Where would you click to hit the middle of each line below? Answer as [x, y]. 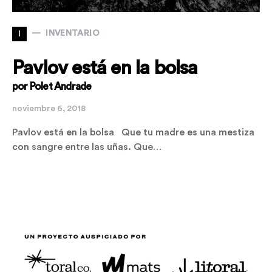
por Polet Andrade [52, 86]
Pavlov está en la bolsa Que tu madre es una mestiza [133, 132]
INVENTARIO [73, 33]
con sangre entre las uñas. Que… [87, 147]
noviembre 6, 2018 [49, 108]
